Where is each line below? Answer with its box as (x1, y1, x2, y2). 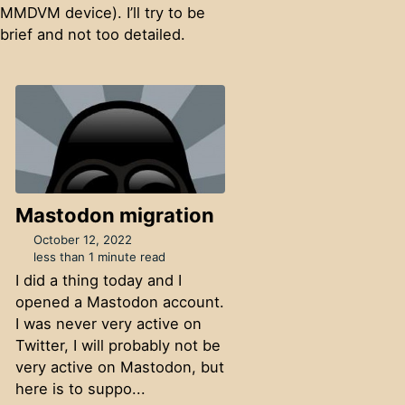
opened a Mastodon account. (14, 293, 224, 312)
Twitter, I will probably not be (14, 336, 221, 355)
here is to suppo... (14, 380, 146, 399)
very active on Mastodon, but (14, 358, 224, 377)
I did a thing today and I (14, 271, 182, 290)
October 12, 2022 (33, 232, 133, 248)
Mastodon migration (14, 202, 214, 227)
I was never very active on (14, 315, 202, 334)
